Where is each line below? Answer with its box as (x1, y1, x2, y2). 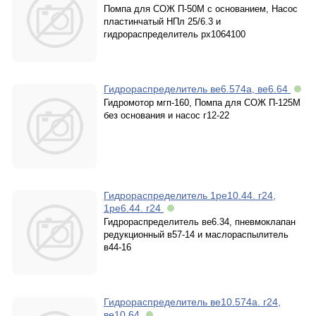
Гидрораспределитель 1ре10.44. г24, (104, 190, 276, 201)
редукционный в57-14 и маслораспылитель (104, 229, 288, 240)
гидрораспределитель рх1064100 (104, 29, 245, 39)
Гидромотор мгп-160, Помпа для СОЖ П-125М (104, 97, 300, 108)
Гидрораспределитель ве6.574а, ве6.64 (104, 83, 291, 95)
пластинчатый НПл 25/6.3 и (104, 16, 221, 27)
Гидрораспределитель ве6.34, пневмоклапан (104, 217, 296, 227)
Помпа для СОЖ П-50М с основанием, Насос (104, 4, 298, 14)
